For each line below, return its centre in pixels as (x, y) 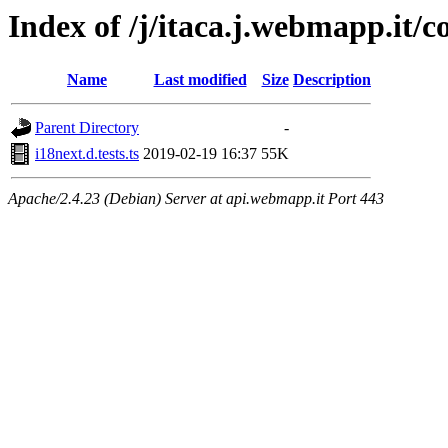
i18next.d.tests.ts (87, 154)
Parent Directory (87, 128)
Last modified (200, 80)
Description (332, 80)
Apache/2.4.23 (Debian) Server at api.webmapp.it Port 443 (196, 199)
